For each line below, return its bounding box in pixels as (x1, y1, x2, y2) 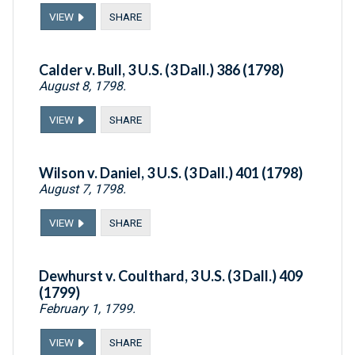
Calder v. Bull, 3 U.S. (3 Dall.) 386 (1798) (39, 61, 284, 79)
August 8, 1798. (39, 78, 126, 94)
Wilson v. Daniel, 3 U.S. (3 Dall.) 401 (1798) (39, 164, 303, 182)
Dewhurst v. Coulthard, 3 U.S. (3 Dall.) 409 (39, 267, 303, 285)
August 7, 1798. (39, 181, 126, 197)
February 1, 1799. (39, 301, 136, 317)
